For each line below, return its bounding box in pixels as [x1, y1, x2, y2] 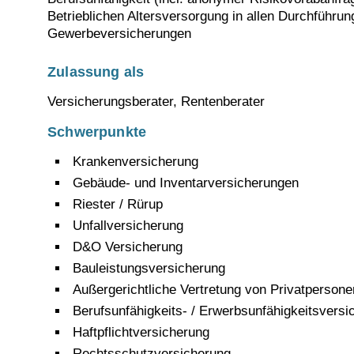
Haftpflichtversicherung [73, 324, 209, 340]
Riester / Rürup [73, 196, 163, 212]
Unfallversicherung [73, 217, 183, 233]
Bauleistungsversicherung [73, 260, 225, 276]
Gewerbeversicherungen [47, 25, 191, 41]
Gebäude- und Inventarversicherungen [73, 175, 299, 190]
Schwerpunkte [47, 123, 147, 140]
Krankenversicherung [73, 153, 198, 169]
